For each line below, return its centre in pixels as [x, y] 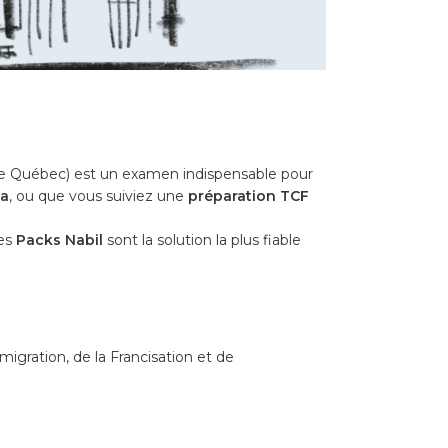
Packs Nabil [59, 239]
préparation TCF [248, 195]
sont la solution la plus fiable [202, 239]
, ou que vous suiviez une [98, 195]
